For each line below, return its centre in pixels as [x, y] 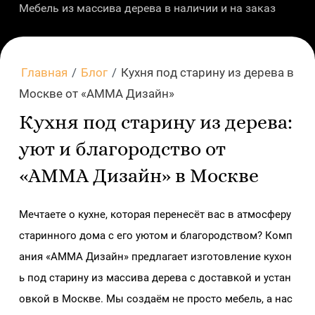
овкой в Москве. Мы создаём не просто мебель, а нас [155, 298]
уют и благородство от [122, 149]
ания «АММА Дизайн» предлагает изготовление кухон [155, 256]
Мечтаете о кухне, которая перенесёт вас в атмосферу [156, 214]
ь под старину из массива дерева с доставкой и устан [155, 277]
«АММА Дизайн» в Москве [139, 176]
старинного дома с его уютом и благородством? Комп [155, 235]
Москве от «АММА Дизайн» [96, 93]
